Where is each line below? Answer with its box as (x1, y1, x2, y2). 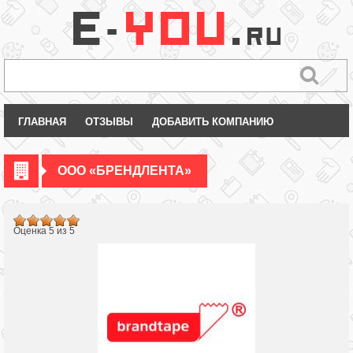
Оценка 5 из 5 (13, 225, 75, 236)
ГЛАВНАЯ (18, 116, 66, 128)
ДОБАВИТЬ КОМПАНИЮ (152, 116, 273, 128)
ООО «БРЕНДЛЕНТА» (58, 164, 191, 177)
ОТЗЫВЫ (85, 116, 133, 128)
